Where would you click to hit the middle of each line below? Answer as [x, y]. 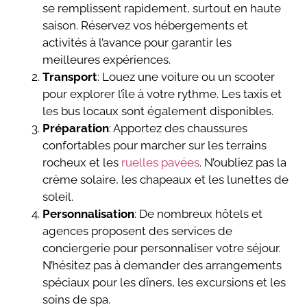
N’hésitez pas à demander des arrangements [162, 266]
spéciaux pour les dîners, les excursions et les [164, 283]
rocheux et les [82, 163]
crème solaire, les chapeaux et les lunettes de [166, 180]
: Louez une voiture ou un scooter [186, 77]
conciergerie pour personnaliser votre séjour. [162, 248]
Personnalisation [89, 214]
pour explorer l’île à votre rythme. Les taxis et [162, 94]
